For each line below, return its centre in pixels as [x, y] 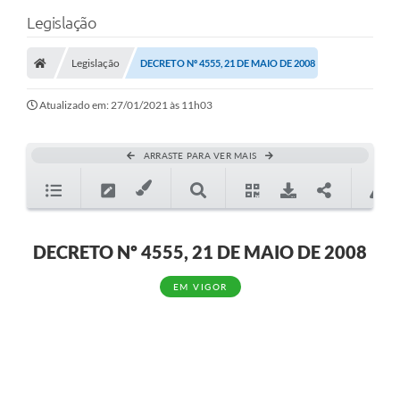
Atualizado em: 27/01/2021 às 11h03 [126, 105]
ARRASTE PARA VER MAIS [200, 156]
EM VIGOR [200, 287]
